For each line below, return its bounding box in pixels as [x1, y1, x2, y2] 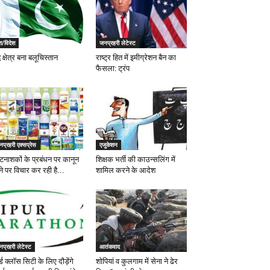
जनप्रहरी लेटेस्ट [99, 39, 136, 47]
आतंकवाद [99, 242, 120, 251]
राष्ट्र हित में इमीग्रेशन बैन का [95, 53, 176, 62]
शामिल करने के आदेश [95, 166, 155, 175]
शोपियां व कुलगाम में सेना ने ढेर [95, 257, 178, 266]
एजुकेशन [99, 140, 118, 149]
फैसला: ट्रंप [95, 64, 130, 73]
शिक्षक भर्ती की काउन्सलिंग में [95, 155, 175, 164]
